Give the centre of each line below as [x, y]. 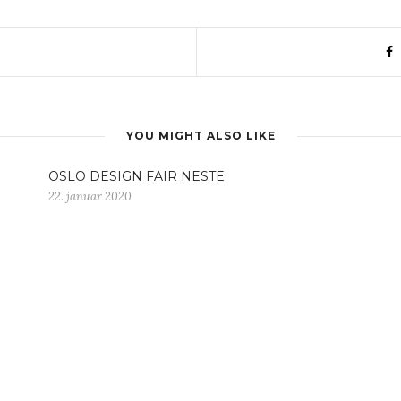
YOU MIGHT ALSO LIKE [200, 136]
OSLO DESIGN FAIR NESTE [137, 177]
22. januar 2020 [90, 197]
